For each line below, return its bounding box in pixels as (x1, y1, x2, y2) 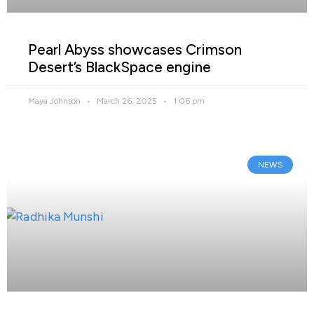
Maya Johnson (28, 95, 83, 106)
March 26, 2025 (95, 95, 159, 106)
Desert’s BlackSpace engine (28, 57, 211, 76)
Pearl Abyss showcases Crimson (28, 40, 242, 58)
